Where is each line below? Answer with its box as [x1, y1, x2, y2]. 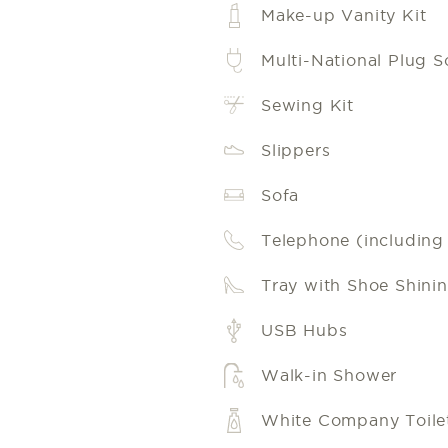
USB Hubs [261, 321, 348, 340]
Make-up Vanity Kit [261, 6, 427, 25]
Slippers [261, 141, 331, 160]
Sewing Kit [261, 96, 354, 115]
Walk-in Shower [261, 366, 398, 385]
